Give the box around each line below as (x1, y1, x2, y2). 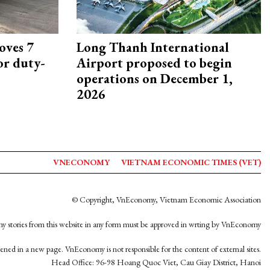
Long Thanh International (77, 39, 229, 57)
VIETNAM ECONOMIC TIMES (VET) (121, 157, 261, 168)
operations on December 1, (77, 70, 233, 88)
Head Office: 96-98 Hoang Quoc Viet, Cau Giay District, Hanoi (51, 257, 261, 268)
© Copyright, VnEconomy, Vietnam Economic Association (72, 194, 261, 205)
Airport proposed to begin (77, 54, 232, 72)
